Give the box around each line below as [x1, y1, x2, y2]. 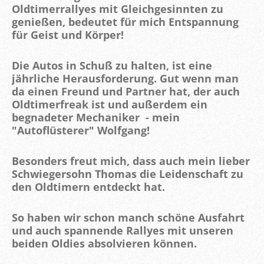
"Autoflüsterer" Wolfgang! [12, 123, 153, 137]
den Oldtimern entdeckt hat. [12, 180, 165, 194]
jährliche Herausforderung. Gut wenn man [12, 71, 239, 85]
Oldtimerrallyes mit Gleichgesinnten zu [12, 2, 223, 16]
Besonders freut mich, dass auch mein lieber [12, 154, 250, 168]
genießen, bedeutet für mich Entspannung [12, 15, 239, 29]
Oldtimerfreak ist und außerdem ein [12, 97, 207, 111]
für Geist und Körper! [12, 28, 127, 42]
